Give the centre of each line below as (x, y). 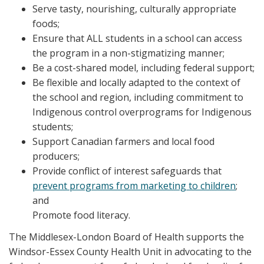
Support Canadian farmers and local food (123, 141)
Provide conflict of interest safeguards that (127, 171)
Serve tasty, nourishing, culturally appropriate (134, 9)
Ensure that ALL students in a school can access (137, 38)
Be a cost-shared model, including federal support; (143, 67)
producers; (56, 156)
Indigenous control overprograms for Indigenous (142, 112)
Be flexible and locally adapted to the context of (136, 82)
